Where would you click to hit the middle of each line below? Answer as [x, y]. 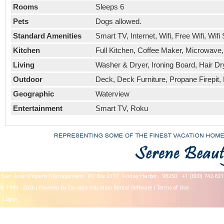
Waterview [112, 93]
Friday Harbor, [140, 176]
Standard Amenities [47, 35]
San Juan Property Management [42, 176]
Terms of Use [172, 188]
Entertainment [37, 108]
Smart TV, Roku [121, 108]
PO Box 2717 [103, 176]
